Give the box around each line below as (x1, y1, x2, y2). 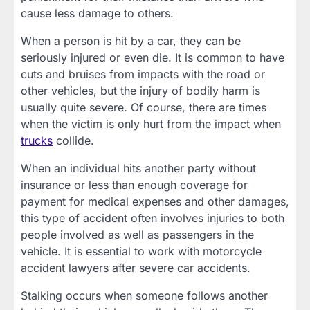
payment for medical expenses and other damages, (21, 194, 289, 208)
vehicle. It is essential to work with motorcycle (21, 244, 262, 258)
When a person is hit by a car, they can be (21, 33, 241, 48)
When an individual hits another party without (21, 161, 256, 175)
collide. (53, 133, 94, 147)
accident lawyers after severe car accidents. (21, 260, 250, 275)
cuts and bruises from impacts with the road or (21, 66, 265, 81)
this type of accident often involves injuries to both (21, 210, 284, 225)
